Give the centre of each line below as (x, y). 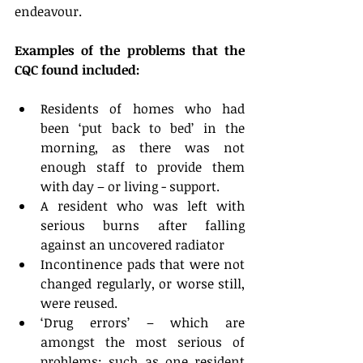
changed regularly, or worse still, (143, 284)
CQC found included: (77, 70)
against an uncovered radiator (136, 245)
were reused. (82, 303)
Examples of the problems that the (130, 51)
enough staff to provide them (143, 167)
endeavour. (48, 12)
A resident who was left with (143, 206)
